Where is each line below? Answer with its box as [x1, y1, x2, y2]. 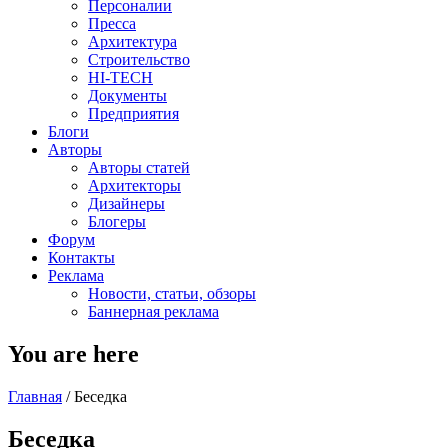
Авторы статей [88, 159, 190, 176]
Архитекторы [88, 177, 181, 194]
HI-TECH [88, 69, 153, 86]
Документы [88, 87, 167, 104]
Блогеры [88, 213, 146, 230]
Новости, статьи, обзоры [88, 285, 256, 302]
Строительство [88, 51, 190, 68]
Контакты [48, 249, 115, 266]
